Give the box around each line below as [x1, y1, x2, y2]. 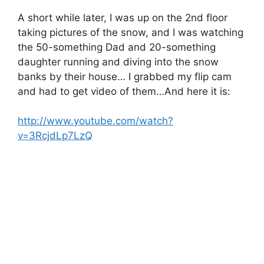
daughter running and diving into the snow [18, 55, 219, 68]
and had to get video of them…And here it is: [18, 85, 230, 97]
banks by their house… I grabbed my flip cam [18, 70, 232, 82]
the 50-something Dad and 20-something [18, 41, 216, 53]
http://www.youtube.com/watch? [18, 115, 173, 127]
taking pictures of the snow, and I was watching [18, 26, 243, 38]
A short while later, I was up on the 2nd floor [18, 11, 227, 24]
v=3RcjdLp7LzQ [18, 130, 93, 141]
